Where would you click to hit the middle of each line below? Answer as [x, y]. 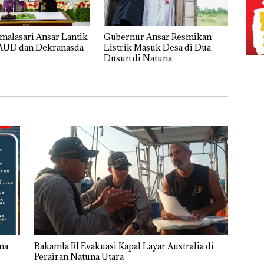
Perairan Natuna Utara [79, 257]
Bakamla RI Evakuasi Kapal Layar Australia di [124, 246]
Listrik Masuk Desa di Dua [157, 48]
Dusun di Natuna [138, 58]
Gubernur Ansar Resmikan [157, 37]
